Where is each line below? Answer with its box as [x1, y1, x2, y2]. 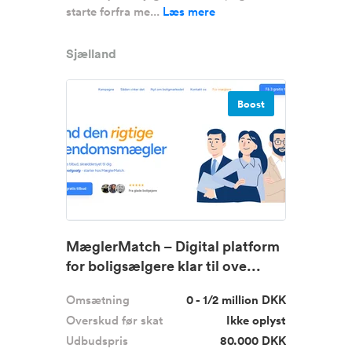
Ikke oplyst [226, 312, 286, 328]
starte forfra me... [66, 3, 163, 20]
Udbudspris [66, 332, 128, 349]
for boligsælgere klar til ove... [66, 256, 261, 275]
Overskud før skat [66, 312, 163, 328]
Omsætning [66, 291, 130, 308]
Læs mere [163, 3, 215, 20]
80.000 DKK [220, 332, 286, 349]
